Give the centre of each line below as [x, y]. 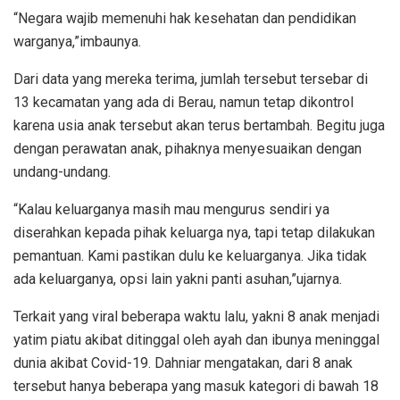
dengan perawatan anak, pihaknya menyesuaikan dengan [187, 148]
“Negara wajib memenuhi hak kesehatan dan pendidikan [185, 18]
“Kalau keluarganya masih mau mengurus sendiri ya [171, 209]
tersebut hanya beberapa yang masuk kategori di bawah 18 [196, 386]
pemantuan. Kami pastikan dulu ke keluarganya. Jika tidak [190, 255]
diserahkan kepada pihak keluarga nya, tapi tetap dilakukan [194, 232]
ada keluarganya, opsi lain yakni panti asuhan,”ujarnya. [178, 279]
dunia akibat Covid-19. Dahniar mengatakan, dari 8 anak [183, 362]
